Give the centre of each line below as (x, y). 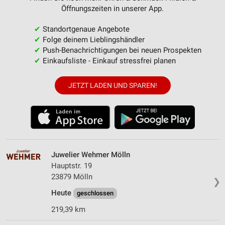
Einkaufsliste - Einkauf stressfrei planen (108, 61)
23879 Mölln (72, 177)
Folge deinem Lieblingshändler (92, 39)
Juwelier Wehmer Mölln (91, 154)
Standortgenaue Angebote (85, 29)
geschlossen (95, 193)
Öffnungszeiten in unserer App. (113, 8)
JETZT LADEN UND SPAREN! (113, 85)
